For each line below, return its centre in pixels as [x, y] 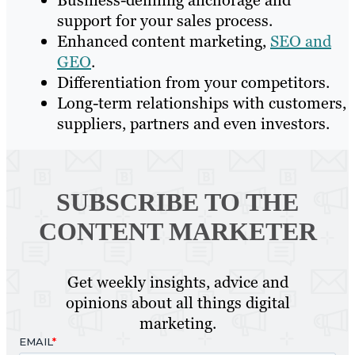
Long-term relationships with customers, [202, 103]
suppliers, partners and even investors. [193, 124]
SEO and [301, 42]
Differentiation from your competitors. [193, 83]
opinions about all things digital [177, 303]
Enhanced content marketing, [164, 42]
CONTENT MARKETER [177, 232]
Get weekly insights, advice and [177, 282]
